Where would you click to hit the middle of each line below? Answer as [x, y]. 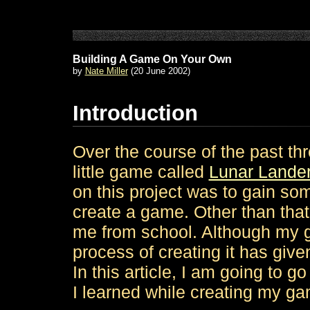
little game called [140, 172]
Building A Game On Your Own [152, 59]
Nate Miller [106, 71]
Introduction [135, 113]
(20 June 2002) [159, 71]
